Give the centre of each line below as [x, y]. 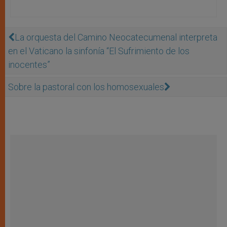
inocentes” [29, 64]
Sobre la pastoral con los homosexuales [86, 87]
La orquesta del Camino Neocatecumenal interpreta [116, 37]
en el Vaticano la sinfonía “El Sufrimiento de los [99, 51]
